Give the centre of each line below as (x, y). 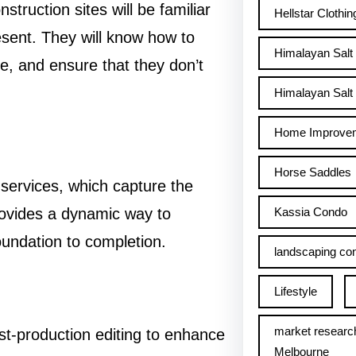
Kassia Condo (310, 212)
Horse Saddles (312, 172)
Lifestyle (295, 291)
